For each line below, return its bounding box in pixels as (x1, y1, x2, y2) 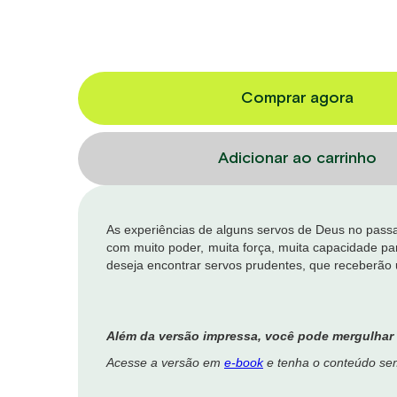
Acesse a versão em (106, 355, 224, 370)
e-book (224, 355, 263, 370)
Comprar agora (240, 90, 354, 106)
